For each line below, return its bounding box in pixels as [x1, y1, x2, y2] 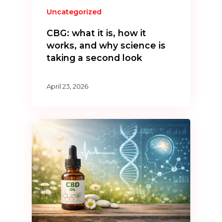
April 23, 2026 [47, 82, 89, 90]
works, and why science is [47, 40, 166, 51]
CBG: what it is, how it [47, 28, 147, 39]
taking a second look [47, 53, 143, 63]
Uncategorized [47, 7, 102, 17]
